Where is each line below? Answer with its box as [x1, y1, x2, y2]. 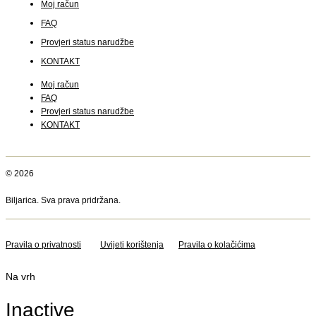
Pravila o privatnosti [6, 239, 81, 250]
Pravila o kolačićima [178, 239, 255, 250]
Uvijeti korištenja [100, 239, 164, 250]
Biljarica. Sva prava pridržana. [6, 195, 121, 205]
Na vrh [6, 270, 35, 282]
